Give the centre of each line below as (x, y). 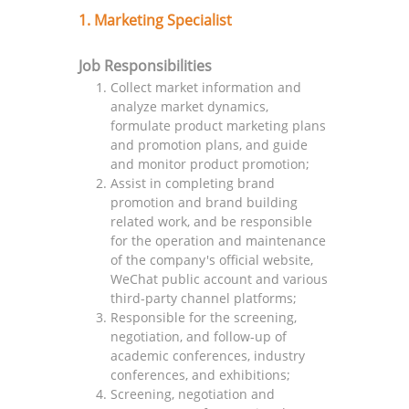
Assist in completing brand (193, 183)
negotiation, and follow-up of (199, 336)
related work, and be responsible (212, 221)
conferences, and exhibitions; (201, 374)
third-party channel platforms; (204, 298)
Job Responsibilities (146, 65)
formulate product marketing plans (219, 125)
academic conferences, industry (208, 355)
